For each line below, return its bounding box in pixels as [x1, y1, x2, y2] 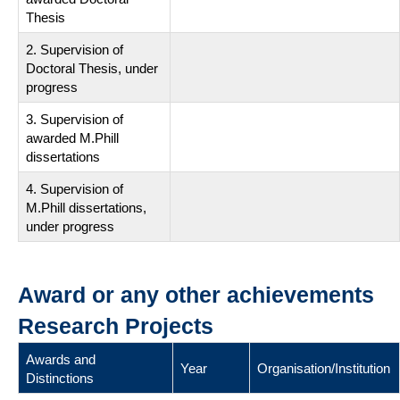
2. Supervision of [26, 41, 123, 57]
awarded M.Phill [26, 129, 119, 146]
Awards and [26, 351, 96, 367]
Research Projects [18, 312, 213, 338]
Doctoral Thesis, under [26, 60, 158, 76]
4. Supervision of [26, 180, 123, 196]
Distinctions [26, 370, 94, 386]
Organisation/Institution [257, 360, 390, 376]
